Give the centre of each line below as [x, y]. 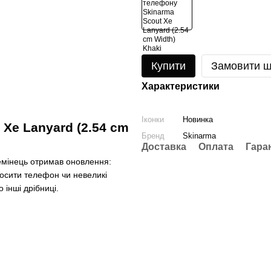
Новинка [198, 119]
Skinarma [199, 136]
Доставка [164, 147]
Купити [168, 66]
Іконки [153, 119]
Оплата [216, 147]
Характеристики [181, 86]
